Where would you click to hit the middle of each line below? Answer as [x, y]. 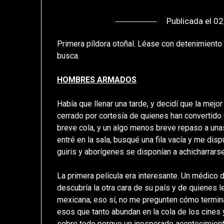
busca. [68, 56]
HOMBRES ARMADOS [97, 80]
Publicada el [190, 21]
